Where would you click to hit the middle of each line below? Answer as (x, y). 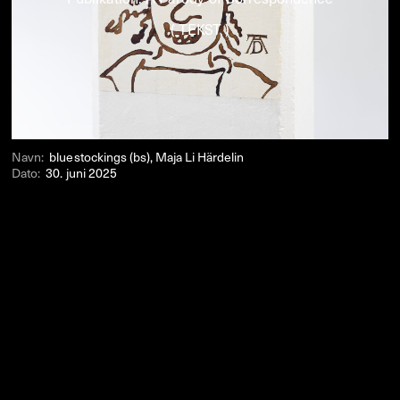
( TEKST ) (200, 29)
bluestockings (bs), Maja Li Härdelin (147, 156)
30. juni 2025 (81, 172)
